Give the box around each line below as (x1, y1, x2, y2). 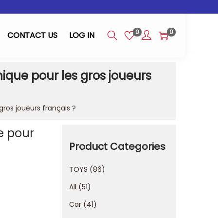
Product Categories (69, 140, 165, 153)
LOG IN (69, 30, 94, 41)
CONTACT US (7, 30, 57, 41)
